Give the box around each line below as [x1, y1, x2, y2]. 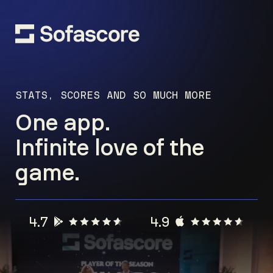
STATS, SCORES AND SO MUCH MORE [15, 89, 211, 101]
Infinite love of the [15, 133, 204, 161]
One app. [15, 108, 110, 136]
